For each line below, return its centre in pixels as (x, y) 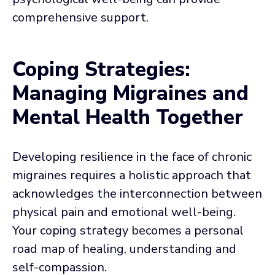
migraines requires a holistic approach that (132, 175)
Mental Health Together (128, 117)
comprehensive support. (80, 17)
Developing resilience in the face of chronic (132, 157)
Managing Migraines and (130, 93)
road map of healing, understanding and (124, 249)
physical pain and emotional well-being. (124, 212)
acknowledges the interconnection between (137, 193)
